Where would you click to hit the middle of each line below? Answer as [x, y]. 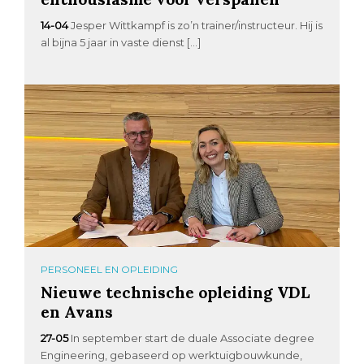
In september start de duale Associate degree [193, 338]
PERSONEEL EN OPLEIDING [110, 269]
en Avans [77, 311]
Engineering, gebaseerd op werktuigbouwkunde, [172, 355]
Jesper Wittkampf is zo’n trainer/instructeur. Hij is [197, 25]
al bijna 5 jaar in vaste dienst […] [121, 42]
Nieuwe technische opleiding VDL [175, 292]
